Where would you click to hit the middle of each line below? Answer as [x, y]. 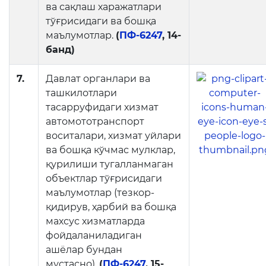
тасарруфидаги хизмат [102, 107]
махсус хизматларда [95, 221]
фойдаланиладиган [94, 235]
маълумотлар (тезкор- [100, 193]
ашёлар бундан [84, 250]
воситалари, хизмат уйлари [113, 136]
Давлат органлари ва [98, 79]
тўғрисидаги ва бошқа [101, 21]
